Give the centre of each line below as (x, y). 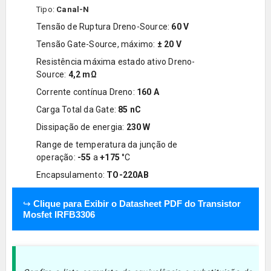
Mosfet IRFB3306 (59, 214)
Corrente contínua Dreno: (86, 92)
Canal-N (73, 9)
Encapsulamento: (71, 175)
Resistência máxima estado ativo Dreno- (116, 61)
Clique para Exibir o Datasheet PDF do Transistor (137, 203)
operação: (57, 157)
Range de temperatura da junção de (107, 144)
